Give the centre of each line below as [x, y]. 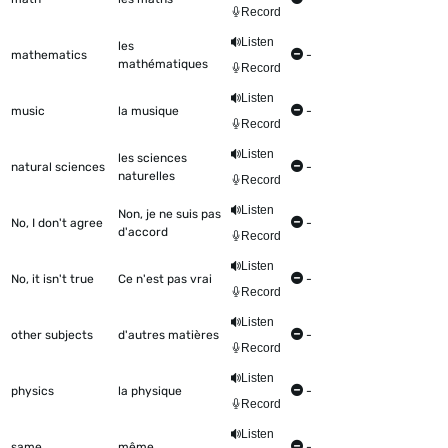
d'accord [143, 232]
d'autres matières [168, 335]
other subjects [52, 335]
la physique [150, 391]
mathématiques [163, 64]
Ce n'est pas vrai [165, 279]
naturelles [146, 176]
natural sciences [58, 167]
